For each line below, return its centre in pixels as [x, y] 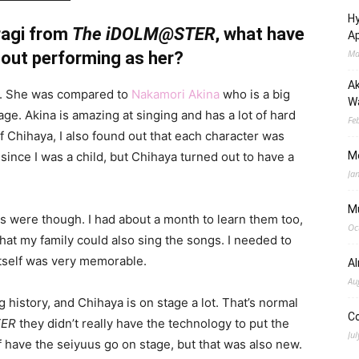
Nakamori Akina [175, 94]
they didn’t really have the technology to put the [153, 323]
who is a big [255, 94]
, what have [260, 34]
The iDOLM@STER [144, 34]
